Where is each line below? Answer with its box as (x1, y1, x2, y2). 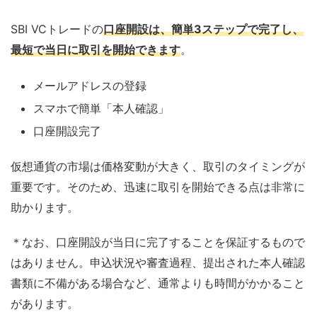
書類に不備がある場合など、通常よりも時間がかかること (11, 276, 305, 291)
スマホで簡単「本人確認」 (33, 101, 169, 116)
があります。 (11, 296, 79, 311)
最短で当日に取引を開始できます (11, 42, 180, 57)
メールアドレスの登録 (33, 79, 146, 93)
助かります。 (11, 200, 79, 215)
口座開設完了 (33, 124, 101, 139)
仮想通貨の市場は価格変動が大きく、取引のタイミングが (11, 159, 305, 174)
